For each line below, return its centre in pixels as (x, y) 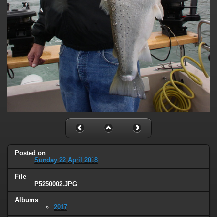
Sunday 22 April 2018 (66, 160)
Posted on (30, 153)
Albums (27, 200)
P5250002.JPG (56, 184)
